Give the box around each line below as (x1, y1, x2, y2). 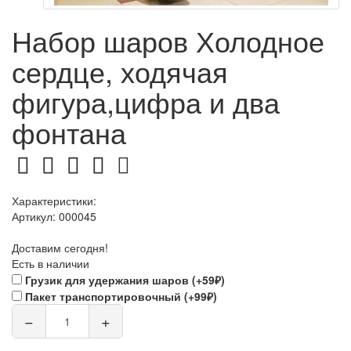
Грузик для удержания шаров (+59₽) (25, 272, 225, 288)
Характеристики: (12, 193, 96, 208)
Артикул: (12, 208, 59, 224)
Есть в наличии (12, 255, 89, 271)
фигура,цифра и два (12, 81, 280, 121)
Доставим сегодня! (12, 240, 108, 255)
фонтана (12, 112, 126, 152)
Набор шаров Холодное (12, 20, 324, 60)
